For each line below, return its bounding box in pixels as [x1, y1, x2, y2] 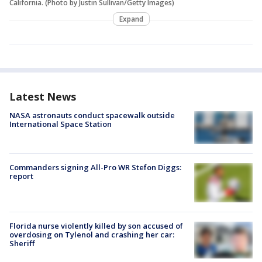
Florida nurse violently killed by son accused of [9, 220, 183, 231]
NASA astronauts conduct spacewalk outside [9, 109, 175, 120]
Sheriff [9, 237, 35, 249]
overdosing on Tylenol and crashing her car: [9, 229, 174, 240]
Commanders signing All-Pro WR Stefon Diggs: [9, 162, 181, 173]
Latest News [9, 89, 76, 104]
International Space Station [9, 118, 112, 129]
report [9, 171, 33, 182]
